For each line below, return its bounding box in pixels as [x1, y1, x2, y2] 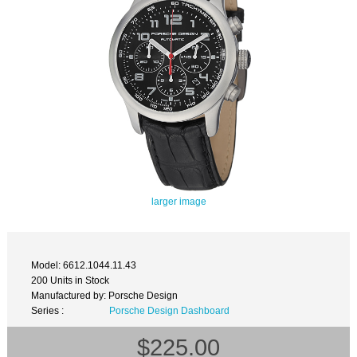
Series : [31, 304, 65, 316]
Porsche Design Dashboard [108, 304, 229, 316]
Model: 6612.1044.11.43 [31, 259, 137, 270]
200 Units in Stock [31, 274, 110, 285]
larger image [151, 195, 206, 206]
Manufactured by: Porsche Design [31, 289, 178, 300]
